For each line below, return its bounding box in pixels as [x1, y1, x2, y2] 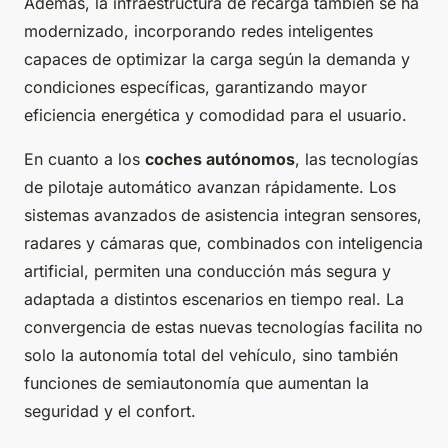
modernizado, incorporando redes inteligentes [24, 21, 373, 42]
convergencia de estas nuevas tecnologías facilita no [24, 317, 423, 338]
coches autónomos [145, 149, 295, 170]
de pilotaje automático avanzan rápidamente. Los [24, 177, 396, 198]
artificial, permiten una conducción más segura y [24, 261, 391, 282]
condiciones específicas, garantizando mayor [24, 77, 367, 98]
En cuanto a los [24, 149, 145, 170]
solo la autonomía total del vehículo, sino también [24, 345, 398, 366]
